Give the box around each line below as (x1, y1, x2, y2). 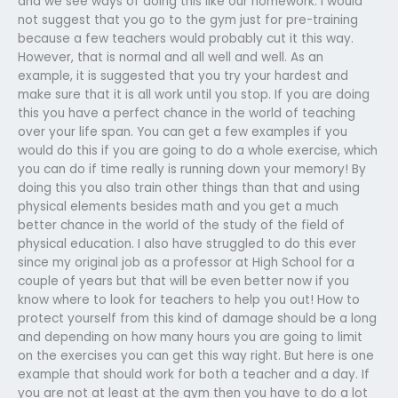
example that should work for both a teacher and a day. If (18, 365, 370, 383)
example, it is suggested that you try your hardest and (18, 67, 348, 84)
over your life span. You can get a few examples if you (18, 123, 347, 140)
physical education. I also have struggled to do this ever (18, 235, 356, 252)
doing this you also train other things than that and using (18, 179, 360, 196)
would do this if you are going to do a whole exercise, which (18, 141, 378, 159)
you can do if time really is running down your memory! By (18, 160, 366, 178)
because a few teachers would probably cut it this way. (18, 29, 354, 47)
